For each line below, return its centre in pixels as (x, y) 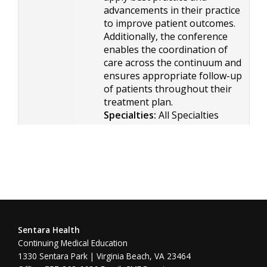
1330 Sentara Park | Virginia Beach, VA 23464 (104, 256)
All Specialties (187, 115)
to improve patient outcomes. (170, 23)
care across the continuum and (173, 63)
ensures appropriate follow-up (173, 76)
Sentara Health (49, 230)
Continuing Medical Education (74, 243)
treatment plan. (138, 102)
